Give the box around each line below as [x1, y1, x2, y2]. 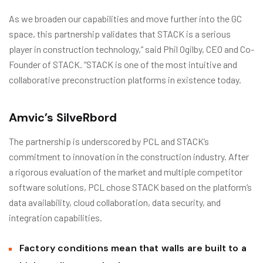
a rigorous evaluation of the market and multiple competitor [9, 166, 242, 177]
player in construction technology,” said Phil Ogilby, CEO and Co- [9, 43, 254, 55]
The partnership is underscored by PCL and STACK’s [9, 136, 209, 147]
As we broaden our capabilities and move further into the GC [9, 13, 242, 24]
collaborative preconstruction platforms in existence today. [9, 74, 241, 85]
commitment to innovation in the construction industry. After [9, 151, 249, 162]
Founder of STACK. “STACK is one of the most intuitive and [9, 59, 237, 70]
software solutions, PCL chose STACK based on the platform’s [9, 181, 252, 193]
